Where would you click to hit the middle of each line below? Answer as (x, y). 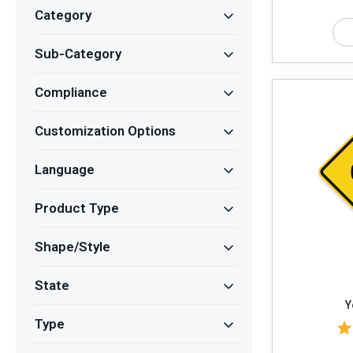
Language (65, 170)
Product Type (77, 208)
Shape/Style (72, 247)
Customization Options (105, 131)
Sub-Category (78, 54)
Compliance (71, 93)
